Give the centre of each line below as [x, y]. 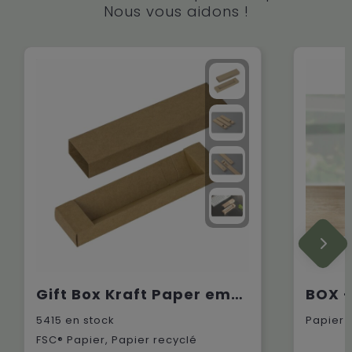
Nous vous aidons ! [176, 12]
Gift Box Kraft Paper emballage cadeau [236, 295]
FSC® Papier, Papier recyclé [116, 340]
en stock [88, 321]
